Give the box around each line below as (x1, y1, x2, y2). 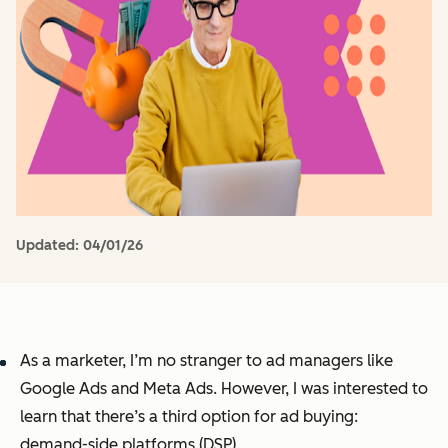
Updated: (16, 236, 83, 254)
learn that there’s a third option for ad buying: (20, 406, 358, 426)
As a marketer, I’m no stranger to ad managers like (20, 350, 393, 370)
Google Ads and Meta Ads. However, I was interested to (20, 378, 428, 398)
